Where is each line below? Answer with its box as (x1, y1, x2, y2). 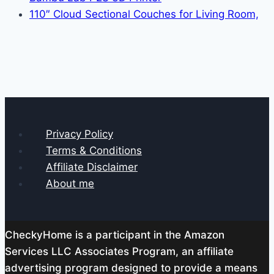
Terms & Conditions (45, 144, 142, 157)
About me (45, 177, 94, 190)
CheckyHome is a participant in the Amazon (5, 228, 224, 241)
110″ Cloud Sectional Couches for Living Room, (29, 7, 259, 20)
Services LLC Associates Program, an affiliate (5, 245, 234, 257)
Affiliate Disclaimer (45, 160, 138, 173)
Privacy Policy (45, 127, 113, 140)
